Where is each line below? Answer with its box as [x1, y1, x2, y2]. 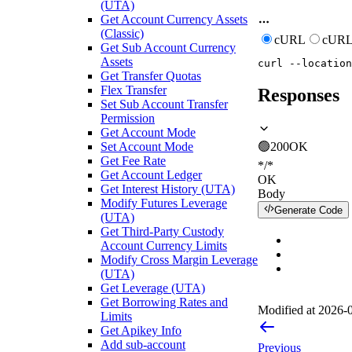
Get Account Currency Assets [101, 12, 247, 26]
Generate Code [274, 204, 343, 217]
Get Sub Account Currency [101, 40, 236, 54]
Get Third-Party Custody [101, 224, 224, 238]
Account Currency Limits [101, 238, 227, 252]
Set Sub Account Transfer [101, 97, 228, 111]
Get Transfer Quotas [101, 68, 201, 82]
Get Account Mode [101, 125, 196, 139]
